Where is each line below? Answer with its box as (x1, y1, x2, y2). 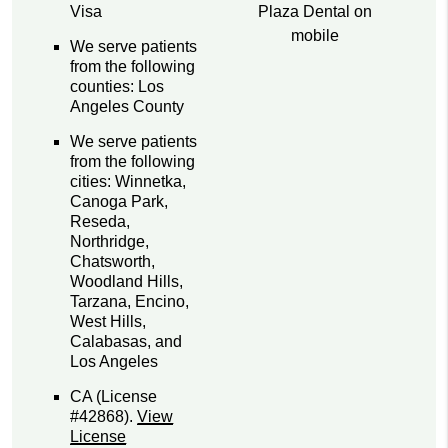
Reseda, (70, 213, 131, 231)
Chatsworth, (70, 253, 156, 271)
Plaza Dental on (258, 2, 373, 20)
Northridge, (70, 233, 150, 251)
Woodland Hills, (70, 273, 184, 291)
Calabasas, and (70, 333, 183, 351)
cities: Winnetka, (70, 173, 187, 191)
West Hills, (70, 313, 147, 331)
